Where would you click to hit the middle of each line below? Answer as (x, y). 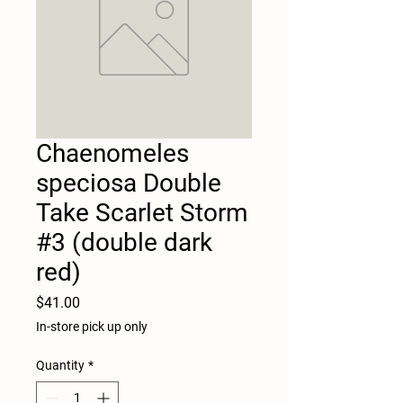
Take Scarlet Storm (142, 212)
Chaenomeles (112, 153)
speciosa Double (129, 183)
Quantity (60, 365)
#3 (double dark (124, 242)
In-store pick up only (92, 326)
